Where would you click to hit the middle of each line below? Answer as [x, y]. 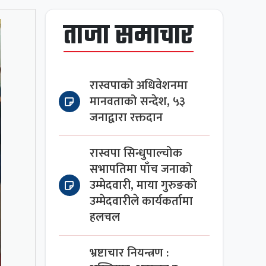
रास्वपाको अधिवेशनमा [139, 85]
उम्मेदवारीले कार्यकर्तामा [142, 201]
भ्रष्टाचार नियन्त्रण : [129, 253]
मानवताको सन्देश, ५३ [138, 102]
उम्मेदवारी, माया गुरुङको [144, 185]
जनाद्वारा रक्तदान [126, 118]
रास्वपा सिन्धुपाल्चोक [136, 153]
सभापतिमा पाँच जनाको [141, 169]
